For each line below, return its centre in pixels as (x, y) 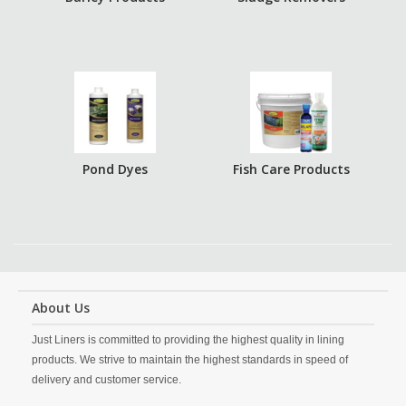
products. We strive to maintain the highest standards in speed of (190, 360)
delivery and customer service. (106, 380)
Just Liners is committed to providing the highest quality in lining (188, 340)
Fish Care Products (291, 169)
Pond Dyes (115, 169)
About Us (61, 308)
